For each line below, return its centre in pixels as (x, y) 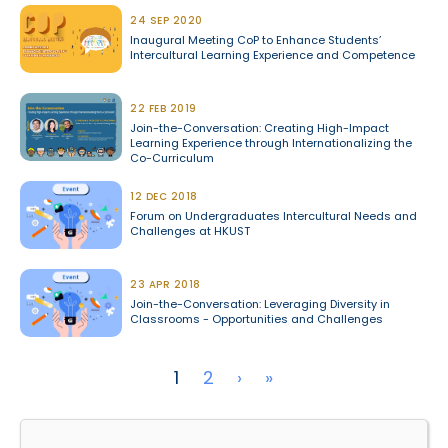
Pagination (73, 370)
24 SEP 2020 (166, 21)
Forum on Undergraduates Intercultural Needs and (274, 216)
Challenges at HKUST (190, 231)
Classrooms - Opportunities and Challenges (257, 319)
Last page (318, 377)
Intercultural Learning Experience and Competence (273, 55)
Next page (289, 377)
